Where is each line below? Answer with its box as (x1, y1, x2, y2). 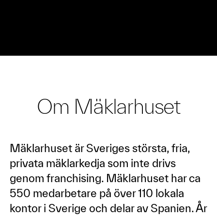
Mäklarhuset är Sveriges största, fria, (10, 141, 190, 154)
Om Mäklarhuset (36, 94, 181, 118)
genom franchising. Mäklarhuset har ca (10, 171, 201, 184)
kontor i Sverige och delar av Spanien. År (10, 201, 207, 214)
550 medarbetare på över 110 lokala (10, 186, 184, 199)
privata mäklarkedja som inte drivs (10, 156, 176, 169)
